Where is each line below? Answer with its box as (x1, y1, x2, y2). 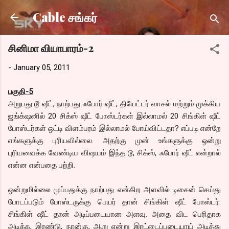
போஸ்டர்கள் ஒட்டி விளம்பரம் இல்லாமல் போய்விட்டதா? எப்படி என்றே (8, 123, 221, 133)
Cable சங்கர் (33, 9, 97, 25)
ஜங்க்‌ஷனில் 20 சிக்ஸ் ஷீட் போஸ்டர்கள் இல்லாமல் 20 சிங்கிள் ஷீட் (8, 111, 221, 121)
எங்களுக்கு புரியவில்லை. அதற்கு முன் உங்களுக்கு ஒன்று (8, 135, 221, 145)
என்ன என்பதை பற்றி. (8, 160, 75, 170)
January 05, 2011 (13, 63, 70, 72)
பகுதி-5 (8, 86, 33, 96)
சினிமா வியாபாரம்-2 (8, 41, 94, 55)
